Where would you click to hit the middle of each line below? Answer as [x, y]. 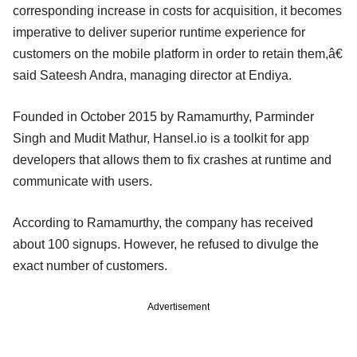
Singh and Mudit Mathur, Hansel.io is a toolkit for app [161, 138]
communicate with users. [82, 181]
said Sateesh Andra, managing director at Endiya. [152, 75]
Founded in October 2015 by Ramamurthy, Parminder [163, 116]
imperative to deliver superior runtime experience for [159, 32]
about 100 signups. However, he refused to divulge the [166, 244]
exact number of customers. [90, 265]
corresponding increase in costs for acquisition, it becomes [177, 10]
